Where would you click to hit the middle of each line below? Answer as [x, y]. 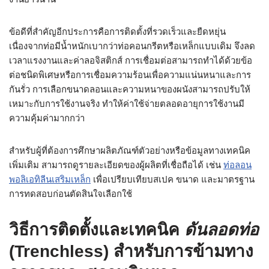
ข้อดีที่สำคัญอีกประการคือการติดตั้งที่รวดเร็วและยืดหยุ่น [117, 32]
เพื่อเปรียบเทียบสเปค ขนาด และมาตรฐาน [173, 179]
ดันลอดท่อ [222, 230]
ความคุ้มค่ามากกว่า [47, 118]
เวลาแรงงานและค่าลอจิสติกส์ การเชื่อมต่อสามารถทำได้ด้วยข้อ [131, 60]
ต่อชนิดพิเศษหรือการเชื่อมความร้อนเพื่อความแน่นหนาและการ [130, 75]
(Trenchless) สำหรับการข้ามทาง [131, 251]
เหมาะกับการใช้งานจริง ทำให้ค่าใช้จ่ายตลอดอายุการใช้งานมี [127, 104]
